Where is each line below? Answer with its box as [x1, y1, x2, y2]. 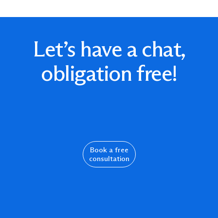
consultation [89, 154, 129, 163]
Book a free [90, 145, 128, 155]
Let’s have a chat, [32, 35, 186, 63]
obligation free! [41, 59, 177, 87]
